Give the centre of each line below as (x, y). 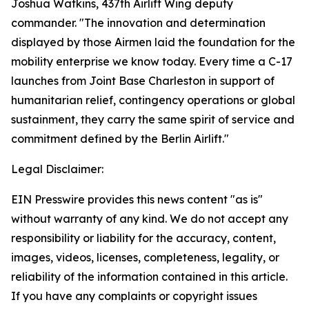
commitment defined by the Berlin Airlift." (120, 139)
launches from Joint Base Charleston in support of (143, 81)
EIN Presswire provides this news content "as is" (137, 199)
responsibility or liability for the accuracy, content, (143, 238)
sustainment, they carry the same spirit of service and (153, 119)
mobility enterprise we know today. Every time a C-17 (152, 61)
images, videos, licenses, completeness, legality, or (145, 257)
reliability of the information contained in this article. (149, 277)
